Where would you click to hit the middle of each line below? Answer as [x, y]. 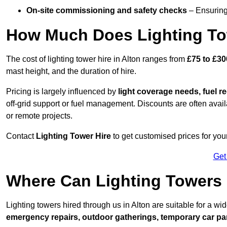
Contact [21, 136]
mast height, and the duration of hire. [71, 71]
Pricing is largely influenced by [62, 92]
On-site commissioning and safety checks [107, 11]
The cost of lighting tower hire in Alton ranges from [97, 59]
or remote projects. [39, 116]
